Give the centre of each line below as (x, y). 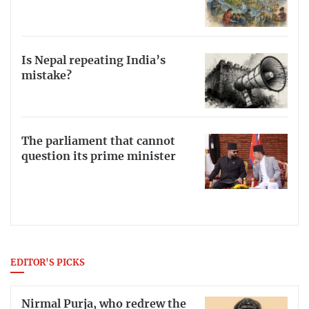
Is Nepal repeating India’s (93, 60)
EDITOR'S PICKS (48, 263)
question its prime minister (99, 157)
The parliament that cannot (98, 142)
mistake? (47, 76)
